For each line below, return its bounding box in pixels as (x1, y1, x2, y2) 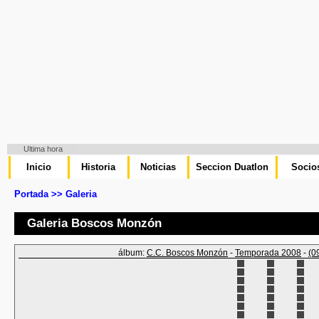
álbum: (118, 248, 147, 258)
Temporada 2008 (235, 248, 301, 258)
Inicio (26, 162, 51, 172)
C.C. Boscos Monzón (147, 248, 228, 258)
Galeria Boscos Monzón (27, 216, 162, 230)
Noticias (140, 162, 176, 172)
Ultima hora (23, 145, 63, 153)
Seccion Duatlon (195, 162, 268, 172)
